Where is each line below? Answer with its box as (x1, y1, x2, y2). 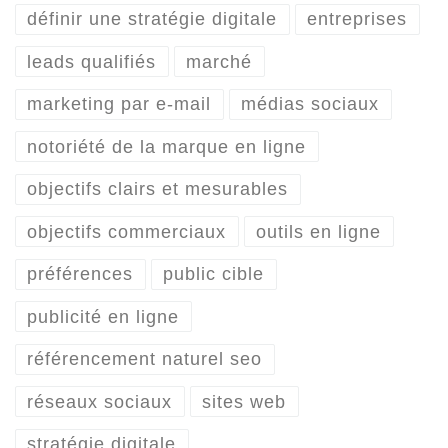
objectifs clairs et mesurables (27, 179, 289, 200)
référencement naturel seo (27, 349, 263, 370)
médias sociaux (241, 94, 380, 115)
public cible (163, 264, 265, 285)
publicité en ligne (27, 306, 180, 327)
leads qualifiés (27, 51, 157, 72)
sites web (202, 391, 287, 412)
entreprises (307, 9, 408, 30)
